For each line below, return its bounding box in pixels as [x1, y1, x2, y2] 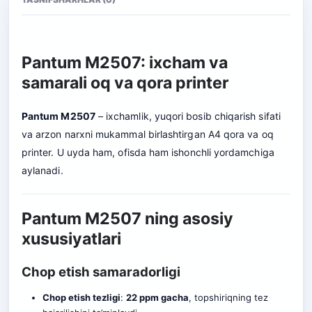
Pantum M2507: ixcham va [22, 52, 228, 72]
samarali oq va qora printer [22, 72, 228, 93]
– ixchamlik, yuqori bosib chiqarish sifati [95, 109, 281, 122]
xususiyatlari [22, 228, 121, 249]
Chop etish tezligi [42, 291, 120, 303]
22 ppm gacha [125, 291, 189, 303]
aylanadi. [22, 164, 63, 176]
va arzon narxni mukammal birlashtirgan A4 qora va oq [22, 127, 274, 140]
